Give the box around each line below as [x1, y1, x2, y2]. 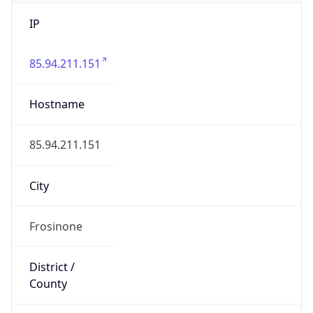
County [29, 276, 67, 292]
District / [29, 259, 75, 275]
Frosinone [29, 218, 82, 234]
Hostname [29, 96, 85, 112]
